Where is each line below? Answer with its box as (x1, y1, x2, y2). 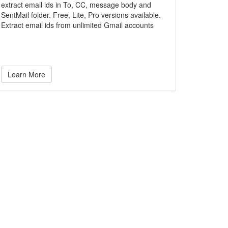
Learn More (8, 69, 45, 79)
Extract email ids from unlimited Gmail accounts (1, 20, 154, 30)
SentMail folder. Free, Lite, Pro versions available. (1, 10, 161, 20)
